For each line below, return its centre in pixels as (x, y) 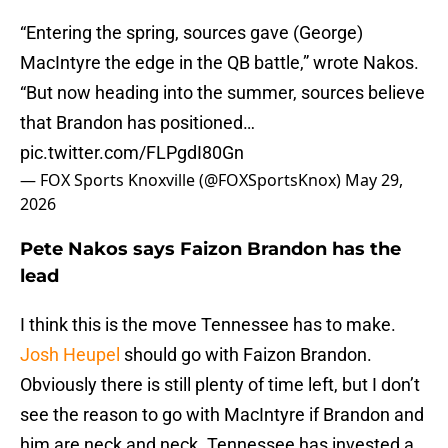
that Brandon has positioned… (137, 123)
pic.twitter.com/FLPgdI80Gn (132, 153)
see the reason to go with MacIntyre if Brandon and (222, 415)
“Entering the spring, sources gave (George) (191, 33)
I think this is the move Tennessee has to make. (208, 325)
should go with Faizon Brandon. (248, 355)
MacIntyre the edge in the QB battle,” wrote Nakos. (219, 63)
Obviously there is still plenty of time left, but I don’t (220, 385)
